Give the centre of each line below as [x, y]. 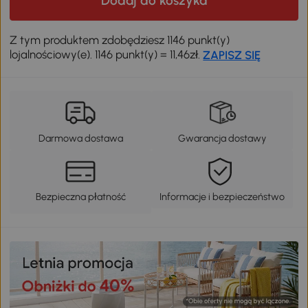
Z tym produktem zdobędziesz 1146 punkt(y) [120, 40]
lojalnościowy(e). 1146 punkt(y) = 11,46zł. [107, 54]
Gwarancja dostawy [222, 138]
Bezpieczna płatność [80, 197]
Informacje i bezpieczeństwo [222, 197]
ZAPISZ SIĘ [232, 55]
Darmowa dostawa [80, 138]
